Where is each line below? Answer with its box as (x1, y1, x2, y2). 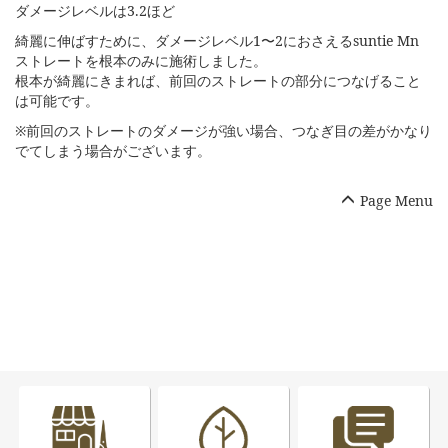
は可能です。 (15, 91, 99, 111)
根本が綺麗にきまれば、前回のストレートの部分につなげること (15, 71, 421, 91)
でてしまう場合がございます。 (15, 141, 211, 161)
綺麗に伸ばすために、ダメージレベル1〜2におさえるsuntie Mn (15, 31, 419, 51)
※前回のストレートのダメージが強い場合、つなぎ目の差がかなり (15, 121, 432, 141)
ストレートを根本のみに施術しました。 (15, 51, 267, 71)
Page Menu (360, 191, 433, 211)
